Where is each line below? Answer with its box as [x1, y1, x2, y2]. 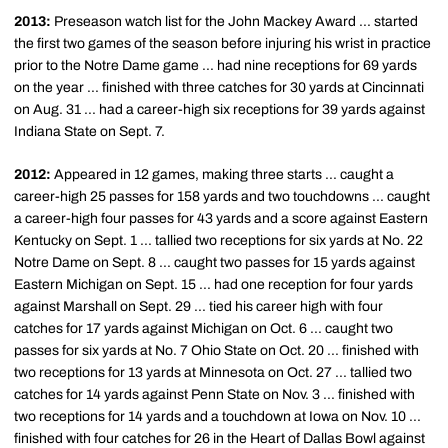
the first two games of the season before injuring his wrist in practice [14, 36, 431, 51]
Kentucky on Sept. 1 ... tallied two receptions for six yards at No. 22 [14, 233, 423, 248]
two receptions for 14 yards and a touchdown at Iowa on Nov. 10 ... [14, 409, 421, 424]
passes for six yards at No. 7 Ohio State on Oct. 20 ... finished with [14, 343, 419, 358]
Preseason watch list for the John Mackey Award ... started [54, 14, 418, 29]
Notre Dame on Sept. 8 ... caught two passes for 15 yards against [14, 255, 415, 270]
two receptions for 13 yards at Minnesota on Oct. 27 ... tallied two [14, 365, 412, 380]
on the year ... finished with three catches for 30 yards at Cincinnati [14, 80, 424, 95]
